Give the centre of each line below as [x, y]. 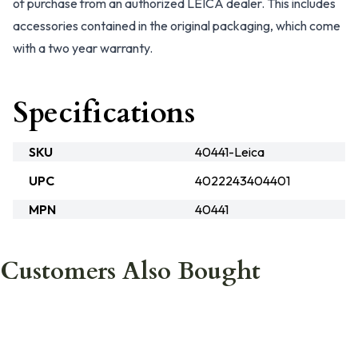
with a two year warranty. [83, 48]
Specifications [104, 113]
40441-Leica [230, 152]
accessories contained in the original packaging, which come [177, 26]
